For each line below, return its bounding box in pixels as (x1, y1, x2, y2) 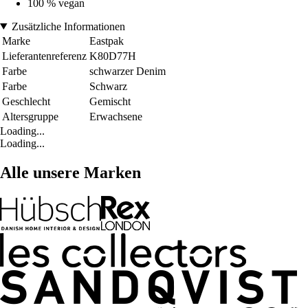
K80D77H (89, 49, 136, 62)
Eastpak (89, 34, 124, 47)
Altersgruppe (2, 110, 58, 122)
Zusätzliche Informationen (11, 20, 125, 32)
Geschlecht (2, 95, 50, 107)
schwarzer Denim (89, 65, 166, 77)
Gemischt (89, 95, 131, 107)
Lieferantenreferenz (2, 49, 87, 62)
